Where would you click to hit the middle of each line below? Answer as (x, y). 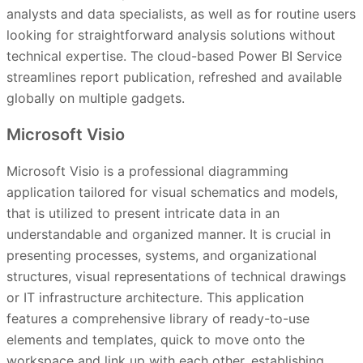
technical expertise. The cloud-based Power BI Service (174, 56)
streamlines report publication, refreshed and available (174, 77)
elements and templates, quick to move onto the (156, 340)
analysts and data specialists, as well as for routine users (181, 14)
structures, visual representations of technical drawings (176, 277)
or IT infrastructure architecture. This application (155, 298)
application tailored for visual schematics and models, (172, 192)
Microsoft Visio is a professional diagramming (147, 171)
